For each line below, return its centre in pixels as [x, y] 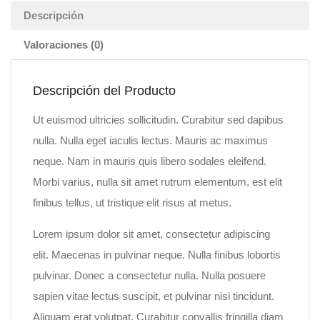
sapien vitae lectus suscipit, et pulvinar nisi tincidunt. [154, 296]
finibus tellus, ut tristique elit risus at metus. [132, 202]
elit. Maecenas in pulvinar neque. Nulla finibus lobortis [157, 255]
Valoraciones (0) [64, 45]
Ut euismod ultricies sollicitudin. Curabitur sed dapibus [158, 120]
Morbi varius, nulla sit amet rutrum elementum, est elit [157, 182]
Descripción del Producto [104, 91]
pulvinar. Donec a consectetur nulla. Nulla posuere [149, 275]
